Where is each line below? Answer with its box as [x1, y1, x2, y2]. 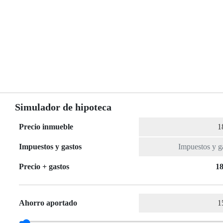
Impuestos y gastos [19, 142, 82, 151]
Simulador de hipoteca [15, 102, 111, 113]
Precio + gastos [19, 162, 69, 171]
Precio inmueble [19, 122, 73, 131]
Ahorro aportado [19, 199, 77, 208]
